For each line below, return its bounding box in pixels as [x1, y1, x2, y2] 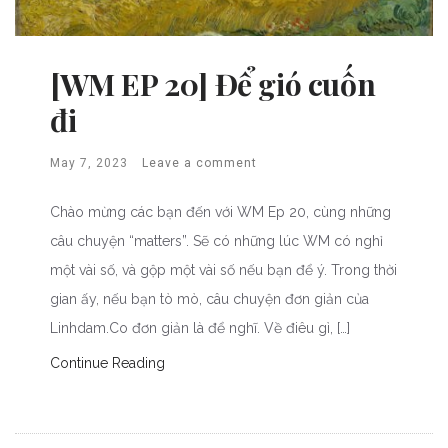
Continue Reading [50, 355, 165, 372]
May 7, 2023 [50, 156, 128, 171]
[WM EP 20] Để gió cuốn [50, 64, 376, 105]
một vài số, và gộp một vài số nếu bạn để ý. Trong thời [50, 262, 397, 279]
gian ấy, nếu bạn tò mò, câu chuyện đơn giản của [50, 291, 369, 308]
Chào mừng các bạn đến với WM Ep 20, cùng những [50, 204, 391, 221]
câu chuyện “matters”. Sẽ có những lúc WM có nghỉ [50, 233, 383, 250]
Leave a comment [142, 156, 257, 171]
